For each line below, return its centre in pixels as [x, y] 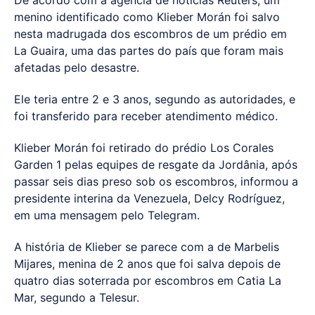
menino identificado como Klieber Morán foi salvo [147, 17]
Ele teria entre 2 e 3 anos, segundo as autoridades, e [155, 99]
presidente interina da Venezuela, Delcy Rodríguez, [149, 199]
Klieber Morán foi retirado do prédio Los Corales [144, 148]
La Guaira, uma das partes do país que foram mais [149, 51]
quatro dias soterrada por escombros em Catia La [148, 280]
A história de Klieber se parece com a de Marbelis [147, 246]
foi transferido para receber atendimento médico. [146, 116]
